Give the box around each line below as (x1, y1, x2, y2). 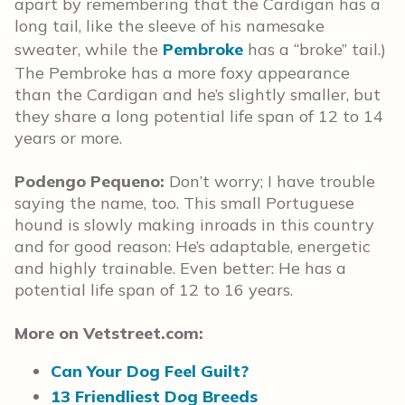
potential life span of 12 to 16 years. (14, 279, 293, 300)
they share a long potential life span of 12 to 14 (14, 106, 383, 127)
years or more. (14, 127, 122, 148)
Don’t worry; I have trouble (165, 171, 375, 192)
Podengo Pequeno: (14, 171, 165, 192)
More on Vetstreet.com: (14, 323, 203, 344)
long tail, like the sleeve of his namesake (14, 15, 325, 36)
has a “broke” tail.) (243, 39, 386, 60)
